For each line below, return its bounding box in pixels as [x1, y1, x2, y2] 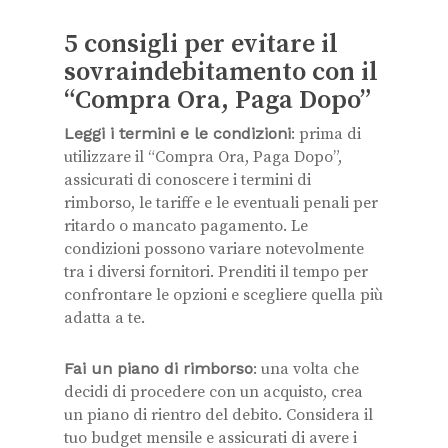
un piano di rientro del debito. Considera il [64, 404, 373, 425]
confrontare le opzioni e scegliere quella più [64, 284, 383, 305]
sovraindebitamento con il [64, 55, 378, 89]
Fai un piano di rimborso [64, 358, 253, 378]
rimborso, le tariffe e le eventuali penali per [64, 192, 378, 213]
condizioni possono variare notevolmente [64, 238, 364, 259]
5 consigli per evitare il [64, 27, 338, 61]
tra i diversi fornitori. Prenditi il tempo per [64, 261, 368, 282]
